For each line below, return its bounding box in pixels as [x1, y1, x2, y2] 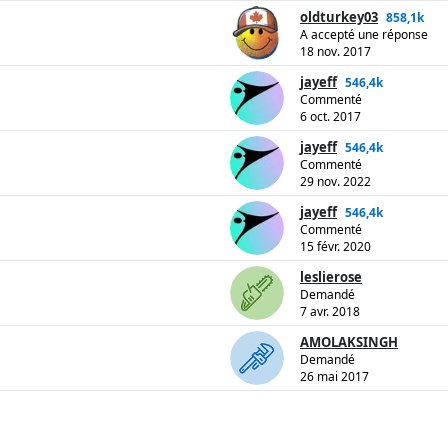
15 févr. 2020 [300, 238, 371, 256]
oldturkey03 [300, 8, 378, 27]
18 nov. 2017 [300, 43, 371, 61]
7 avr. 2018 [300, 303, 360, 321]
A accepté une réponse [300, 26, 428, 44]
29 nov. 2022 [300, 173, 371, 191]
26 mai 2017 [300, 368, 369, 386]
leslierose [300, 268, 362, 287]
